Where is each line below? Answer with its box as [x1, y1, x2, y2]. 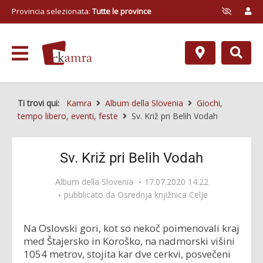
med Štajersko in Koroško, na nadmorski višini [23, 234, 235, 248]
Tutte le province [92, 6, 151, 16]
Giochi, [197, 97, 222, 109]
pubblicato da [64, 189, 117, 200]
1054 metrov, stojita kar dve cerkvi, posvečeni [23, 247, 231, 261]
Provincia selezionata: [12, 6, 92, 16]
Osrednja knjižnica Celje [117, 189, 208, 200]
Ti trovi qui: [18, 97, 64, 109]
